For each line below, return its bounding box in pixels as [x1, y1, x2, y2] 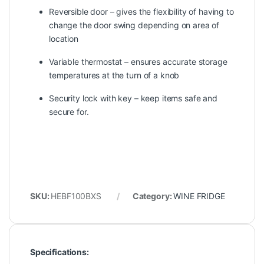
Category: [132, 191, 174, 202]
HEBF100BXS [51, 191, 101, 202]
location [49, 34, 78, 44]
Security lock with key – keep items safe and [49, 93, 217, 104]
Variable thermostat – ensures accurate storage [49, 57, 227, 67]
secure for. [49, 107, 89, 117]
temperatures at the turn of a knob [49, 70, 180, 81]
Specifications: [30, 247, 89, 258]
